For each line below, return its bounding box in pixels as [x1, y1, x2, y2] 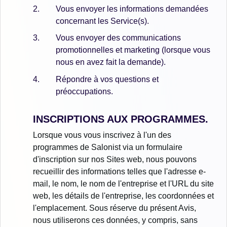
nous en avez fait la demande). [56, 58, 166, 67]
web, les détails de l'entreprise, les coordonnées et [33, 191, 214, 200]
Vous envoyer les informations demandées [56, 4, 208, 13]
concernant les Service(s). [56, 16, 149, 25]
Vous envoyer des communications [56, 33, 181, 43]
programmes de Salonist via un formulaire [33, 142, 182, 152]
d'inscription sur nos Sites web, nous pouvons [33, 155, 197, 164]
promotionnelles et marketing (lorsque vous [56, 46, 210, 55]
